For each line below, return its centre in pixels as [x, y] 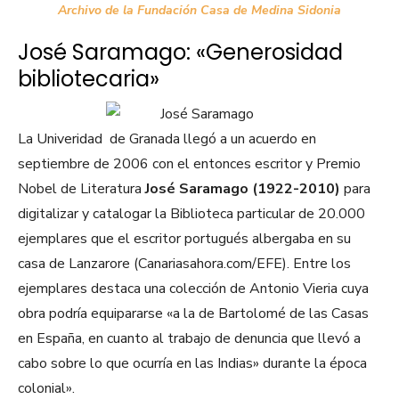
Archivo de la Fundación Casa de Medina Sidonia [199, 11]
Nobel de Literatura [80, 189]
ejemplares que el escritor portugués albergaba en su [184, 239]
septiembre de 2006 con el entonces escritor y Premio [189, 164]
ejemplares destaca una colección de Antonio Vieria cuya [193, 289]
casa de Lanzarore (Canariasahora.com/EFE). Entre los [184, 264]
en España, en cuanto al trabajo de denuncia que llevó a [189, 339]
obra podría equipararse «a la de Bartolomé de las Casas [193, 314]
